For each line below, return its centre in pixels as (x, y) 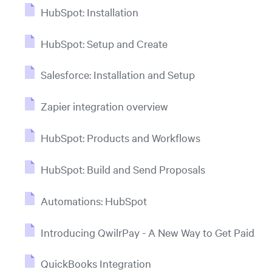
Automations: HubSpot (93, 200)
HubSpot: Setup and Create (104, 43)
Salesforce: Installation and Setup (117, 75)
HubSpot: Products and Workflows (120, 138)
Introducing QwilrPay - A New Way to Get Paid (147, 232)
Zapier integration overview (104, 106)
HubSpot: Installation (89, 12)
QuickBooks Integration (96, 263)
